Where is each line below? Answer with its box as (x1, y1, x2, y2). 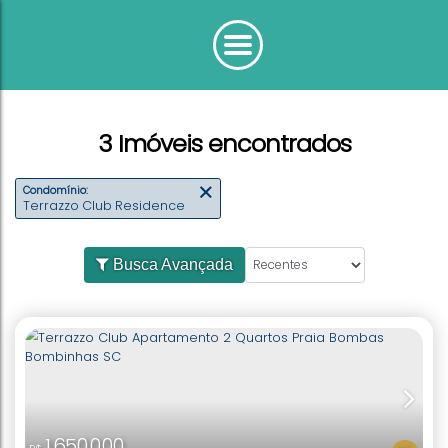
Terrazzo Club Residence (33, 218, 206, 238)
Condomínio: (25, 203, 98, 219)
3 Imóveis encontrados (97, 127, 351, 160)
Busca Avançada (108, 256, 233, 274)
